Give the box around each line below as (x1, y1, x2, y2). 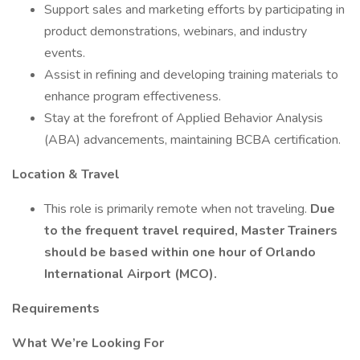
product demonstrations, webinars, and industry (44, 22, 307, 40)
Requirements (12, 300, 100, 317)
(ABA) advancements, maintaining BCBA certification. (44, 131, 341, 149)
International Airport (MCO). (44, 265, 217, 283)
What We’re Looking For (12, 334, 164, 352)
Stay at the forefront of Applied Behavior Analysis (44, 109, 323, 127)
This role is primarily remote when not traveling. (44, 200, 310, 218)
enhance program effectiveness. (44, 88, 221, 105)
